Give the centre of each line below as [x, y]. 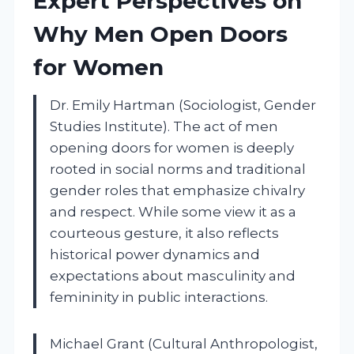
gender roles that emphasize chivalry [177, 190]
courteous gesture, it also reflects [164, 233]
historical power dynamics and [155, 254]
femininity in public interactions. [159, 297]
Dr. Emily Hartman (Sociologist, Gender [183, 105]
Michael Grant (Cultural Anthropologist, [184, 343]
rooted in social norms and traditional [178, 169]
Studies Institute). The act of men [164, 126]
